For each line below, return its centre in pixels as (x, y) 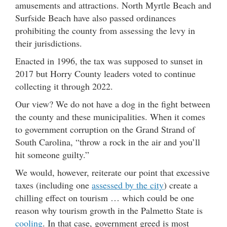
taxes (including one (53, 185)
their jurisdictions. (49, 43)
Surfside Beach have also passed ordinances (96, 17)
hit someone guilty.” (52, 154)
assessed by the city (128, 185)
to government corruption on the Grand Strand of (105, 129)
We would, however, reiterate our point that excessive (112, 172)
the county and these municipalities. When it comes (110, 116)
